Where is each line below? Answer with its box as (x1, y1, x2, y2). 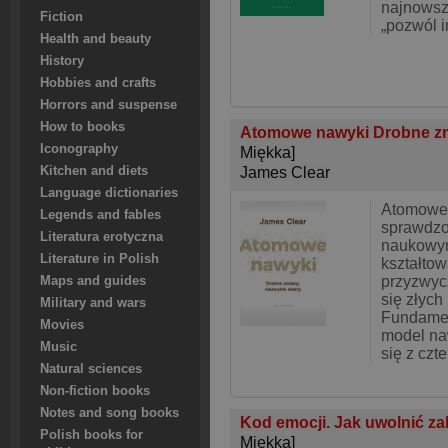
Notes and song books (40, 406, 179, 420)
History (40, 54, 84, 68)
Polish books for (40, 428, 143, 442)
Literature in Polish (40, 252, 159, 266)
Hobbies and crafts (40, 76, 156, 90)
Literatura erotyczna (40, 230, 163, 244)
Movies (40, 318, 84, 332)
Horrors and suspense (40, 98, 177, 112)
